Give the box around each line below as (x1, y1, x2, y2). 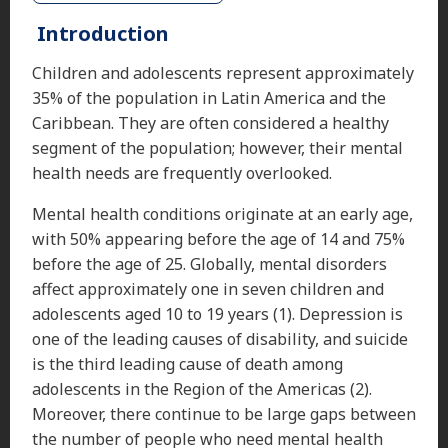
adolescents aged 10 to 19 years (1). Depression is (32, 302, 403, 325)
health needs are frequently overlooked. (32, 161, 332, 184)
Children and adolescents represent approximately (32, 61, 414, 84)
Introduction (32, 19, 169, 47)
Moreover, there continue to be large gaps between (32, 402, 416, 425)
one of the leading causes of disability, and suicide (32, 327, 408, 350)
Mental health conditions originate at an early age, (32, 202, 413, 225)
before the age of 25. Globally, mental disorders (32, 252, 387, 275)
